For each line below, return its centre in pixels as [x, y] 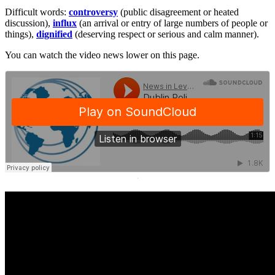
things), [21, 34]
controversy [93, 12]
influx [65, 23]
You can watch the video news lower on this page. [102, 55]
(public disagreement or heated [178, 12]
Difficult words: [37, 12]
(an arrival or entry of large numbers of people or [172, 23]
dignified [54, 34]
